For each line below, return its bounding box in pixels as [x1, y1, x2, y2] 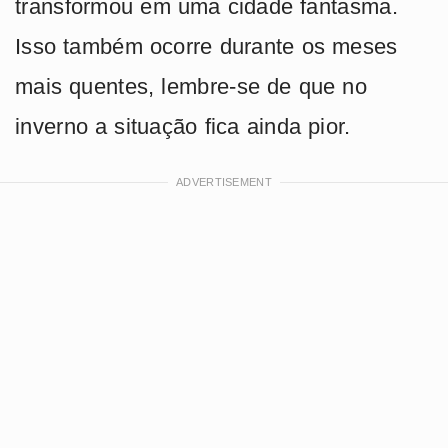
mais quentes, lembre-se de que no [15, 74, 367, 100]
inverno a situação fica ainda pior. [15, 114, 351, 140]
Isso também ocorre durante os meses [15, 34, 398, 60]
